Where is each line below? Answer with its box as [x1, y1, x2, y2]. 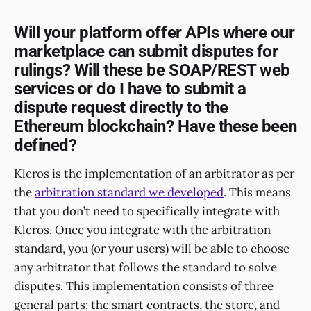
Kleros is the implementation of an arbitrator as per [14, 165, 294, 181]
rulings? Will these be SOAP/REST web [14, 60, 290, 81]
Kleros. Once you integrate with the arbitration [14, 221, 271, 237]
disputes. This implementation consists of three [14, 278, 274, 294]
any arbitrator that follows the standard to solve [14, 259, 277, 275]
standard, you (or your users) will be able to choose [14, 240, 289, 256]
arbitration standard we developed [35, 184, 224, 200]
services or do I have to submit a [14, 79, 246, 99]
